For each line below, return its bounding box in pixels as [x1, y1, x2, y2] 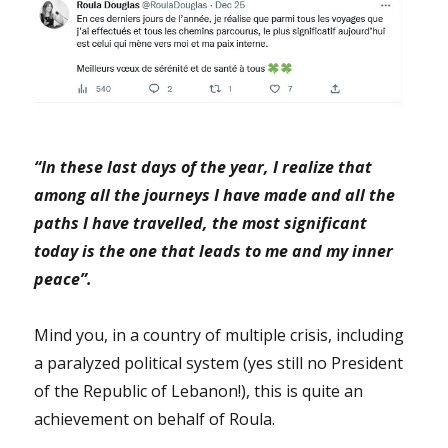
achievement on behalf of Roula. [34, 408, 276, 431]
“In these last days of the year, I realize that [34, 156, 373, 179]
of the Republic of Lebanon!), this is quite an [34, 380, 364, 403]
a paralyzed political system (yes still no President [34, 352, 404, 375]
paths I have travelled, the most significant [34, 212, 368, 235]
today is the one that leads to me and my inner [34, 240, 394, 263]
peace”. [34, 268, 93, 291]
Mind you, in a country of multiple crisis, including [34, 324, 405, 347]
